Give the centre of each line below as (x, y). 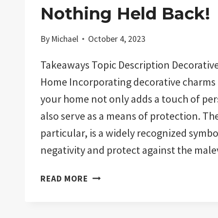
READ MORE (64, 178)
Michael (65, 39)
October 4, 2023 (117, 39)
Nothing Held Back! (125, 14)
